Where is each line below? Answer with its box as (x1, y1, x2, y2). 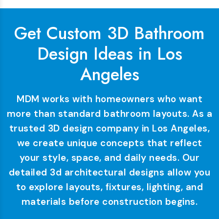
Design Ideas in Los (37, 42, 182, 66)
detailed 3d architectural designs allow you (8, 166, 211, 179)
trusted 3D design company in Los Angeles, (9, 122, 210, 135)
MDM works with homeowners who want (17, 93, 202, 106)
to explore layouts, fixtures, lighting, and (16, 181, 203, 194)
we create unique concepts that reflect (17, 137, 202, 150)
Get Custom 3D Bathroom (14, 21, 205, 46)
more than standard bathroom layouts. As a (6, 108, 213, 120)
